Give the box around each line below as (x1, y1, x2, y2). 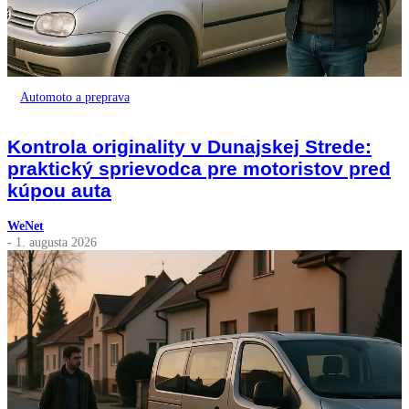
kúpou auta (7, 179, 111, 201)
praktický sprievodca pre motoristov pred (7, 157, 391, 179)
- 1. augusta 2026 (7, 235, 97, 250)
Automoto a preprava (20, 89, 130, 104)
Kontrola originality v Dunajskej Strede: (7, 135, 372, 157)
